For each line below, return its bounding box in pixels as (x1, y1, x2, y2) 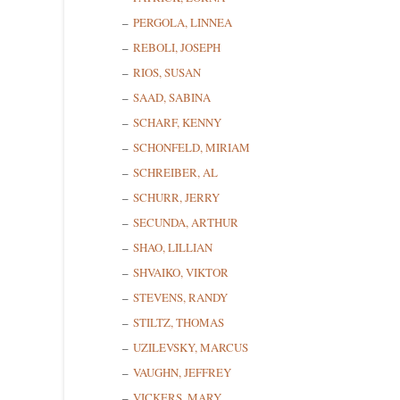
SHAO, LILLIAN (133, 239, 212, 256)
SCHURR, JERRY (133, 189, 220, 206)
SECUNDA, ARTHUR (133, 214, 238, 231)
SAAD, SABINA (133, 89, 211, 106)
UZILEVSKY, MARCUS (133, 339, 248, 356)
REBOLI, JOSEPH (133, 39, 221, 56)
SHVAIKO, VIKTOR (133, 264, 229, 281)
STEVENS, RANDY (133, 289, 228, 306)
